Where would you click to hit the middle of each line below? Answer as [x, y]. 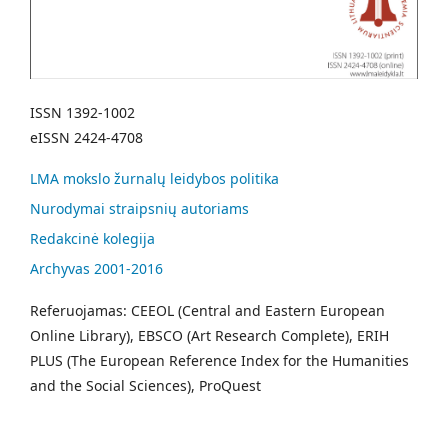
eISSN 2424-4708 [86, 137]
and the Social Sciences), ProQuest [145, 385]
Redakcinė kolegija [92, 238]
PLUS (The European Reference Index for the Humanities [219, 360]
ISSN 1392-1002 [82, 112]
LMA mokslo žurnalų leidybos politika [154, 178]
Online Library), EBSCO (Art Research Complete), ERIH [209, 335]
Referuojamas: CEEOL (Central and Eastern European [207, 310]
